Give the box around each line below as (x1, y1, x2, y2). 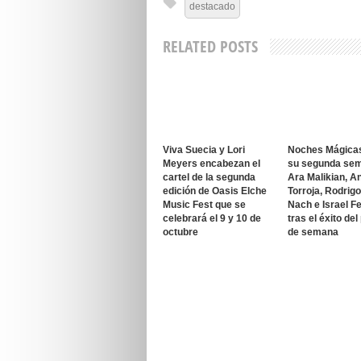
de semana (288, 226, 338, 238)
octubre (163, 226, 198, 238)
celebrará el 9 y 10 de (163, 213, 261, 224)
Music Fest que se (163, 199, 246, 210)
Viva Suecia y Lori (163, 144, 245, 156)
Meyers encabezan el (163, 158, 260, 169)
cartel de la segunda (163, 172, 255, 183)
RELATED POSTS (163, 35, 258, 57)
